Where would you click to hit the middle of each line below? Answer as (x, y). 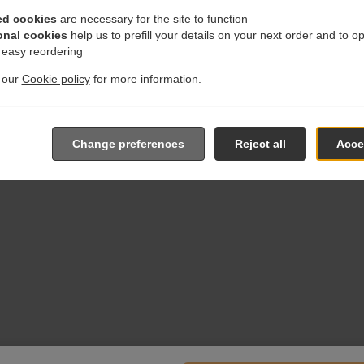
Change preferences (128, 143)
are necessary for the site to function (152, 18)
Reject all (260, 143)
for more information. (145, 78)
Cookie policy (56, 78)
